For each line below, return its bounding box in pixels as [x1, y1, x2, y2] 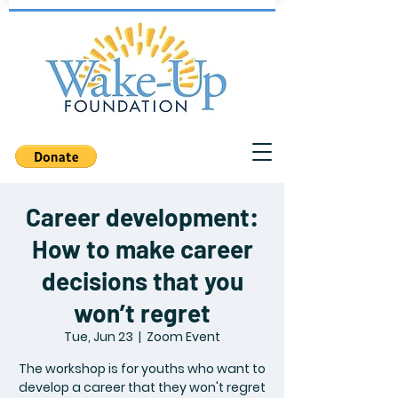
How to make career [31, 234, 253, 264]
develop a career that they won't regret [19, 378, 266, 396]
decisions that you [41, 266, 243, 296]
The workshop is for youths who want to [19, 360, 266, 378]
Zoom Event [147, 328, 220, 346]
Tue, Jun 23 [64, 328, 133, 346]
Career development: [26, 202, 259, 232]
